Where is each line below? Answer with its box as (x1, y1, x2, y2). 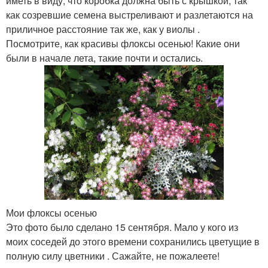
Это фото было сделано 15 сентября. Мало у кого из (6, 220, 238, 234)
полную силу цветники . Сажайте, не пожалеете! (6, 248, 220, 263)
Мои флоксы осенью (6, 205, 97, 220)
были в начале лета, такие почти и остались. (6, 50, 203, 65)
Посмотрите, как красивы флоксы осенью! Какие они (6, 36, 240, 50)
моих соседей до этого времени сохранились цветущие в (6, 234, 260, 248)
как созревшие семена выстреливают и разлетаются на (6, 7, 253, 22)
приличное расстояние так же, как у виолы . (6, 22, 200, 36)
